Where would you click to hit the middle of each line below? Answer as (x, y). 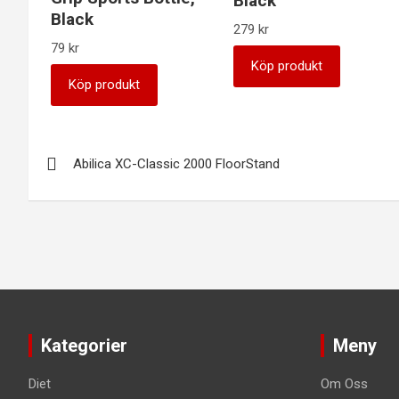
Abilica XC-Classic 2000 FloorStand (176, 164)
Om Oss (344, 384)
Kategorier (84, 346)
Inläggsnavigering (141, 146)
